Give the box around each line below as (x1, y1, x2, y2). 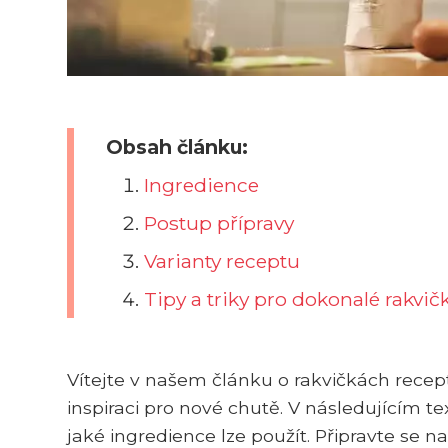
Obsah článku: (106, 134, 248, 159)
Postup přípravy (144, 210, 295, 235)
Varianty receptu (144, 248, 301, 273)
